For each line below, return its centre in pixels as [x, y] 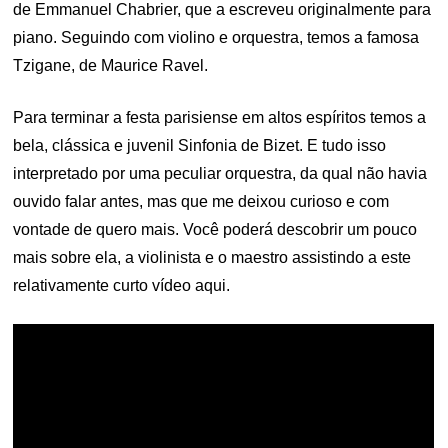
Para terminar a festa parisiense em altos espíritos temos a [220, 118]
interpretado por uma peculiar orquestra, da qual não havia [220, 174]
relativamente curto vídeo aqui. [122, 286]
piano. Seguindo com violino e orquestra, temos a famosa [216, 38]
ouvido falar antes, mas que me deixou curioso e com [201, 202]
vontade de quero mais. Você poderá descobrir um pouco [215, 230]
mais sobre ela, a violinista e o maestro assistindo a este [212, 258]
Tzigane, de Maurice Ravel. [111, 66]
